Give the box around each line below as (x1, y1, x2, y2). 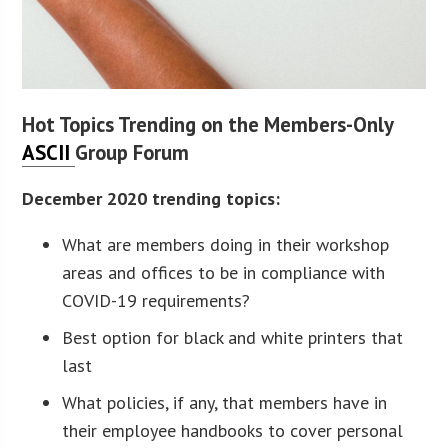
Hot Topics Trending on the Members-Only (22, 111, 394, 139)
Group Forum (75, 139, 190, 167)
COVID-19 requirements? (62, 289, 251, 313)
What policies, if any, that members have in (62, 391, 388, 415)
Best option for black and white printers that (62, 326, 404, 350)
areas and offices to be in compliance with (62, 261, 386, 285)
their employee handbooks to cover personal (62, 419, 404, 443)
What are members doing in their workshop (62, 233, 390, 257)
